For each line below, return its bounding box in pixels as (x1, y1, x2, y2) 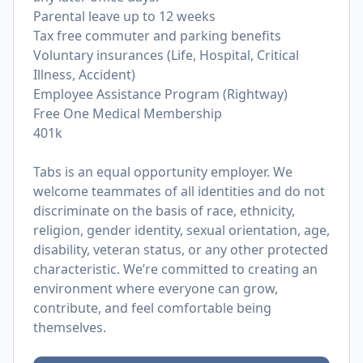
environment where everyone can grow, (33, 280, 278, 297)
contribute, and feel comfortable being (33, 299, 271, 317)
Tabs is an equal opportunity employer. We (33, 163, 293, 181)
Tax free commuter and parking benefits (33, 27, 281, 45)
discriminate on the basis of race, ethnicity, (33, 202, 295, 220)
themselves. (33, 318, 106, 336)
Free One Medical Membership (33, 105, 222, 122)
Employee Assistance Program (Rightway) (33, 85, 288, 103)
